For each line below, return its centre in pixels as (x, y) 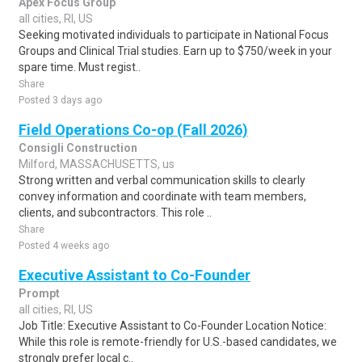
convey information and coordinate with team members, (162, 196)
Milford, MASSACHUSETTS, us (97, 164)
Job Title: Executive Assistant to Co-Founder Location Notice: (173, 326)
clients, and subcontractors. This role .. (115, 213)
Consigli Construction (78, 148)
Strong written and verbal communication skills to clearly (162, 180)
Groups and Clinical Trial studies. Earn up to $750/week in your (175, 51)
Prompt (39, 293)
